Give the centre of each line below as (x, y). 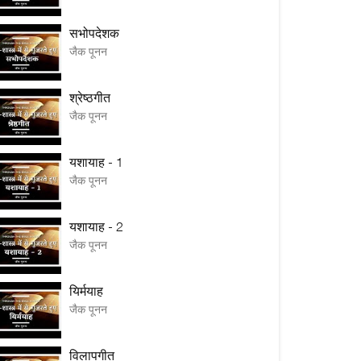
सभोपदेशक (94, 33)
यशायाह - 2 (96, 226)
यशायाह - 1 (96, 162)
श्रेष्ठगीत (90, 98)
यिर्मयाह (86, 291)
